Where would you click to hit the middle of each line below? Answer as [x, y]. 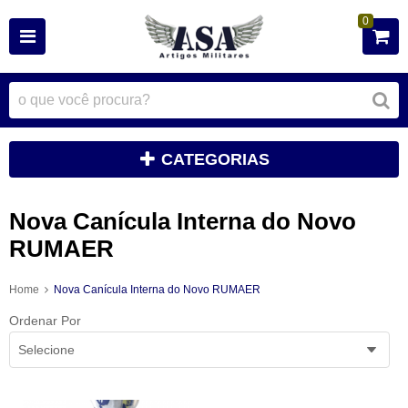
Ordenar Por [45, 320]
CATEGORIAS [215, 159]
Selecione [46, 349]
